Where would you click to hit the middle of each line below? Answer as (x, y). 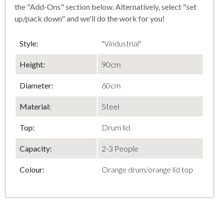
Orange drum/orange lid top (148, 169)
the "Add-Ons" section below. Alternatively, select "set (106, 6)
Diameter (36, 85)
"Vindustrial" (122, 43)
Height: (33, 64)
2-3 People (120, 148)
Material (34, 106)
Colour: (32, 169)
